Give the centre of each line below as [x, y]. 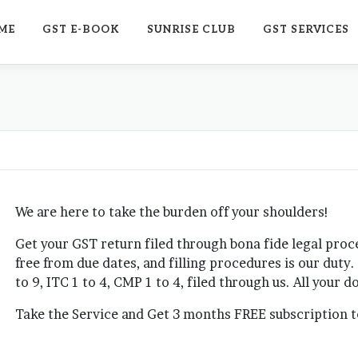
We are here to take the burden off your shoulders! [172, 212]
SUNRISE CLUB [191, 30]
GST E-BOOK [81, 30]
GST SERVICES [306, 30]
